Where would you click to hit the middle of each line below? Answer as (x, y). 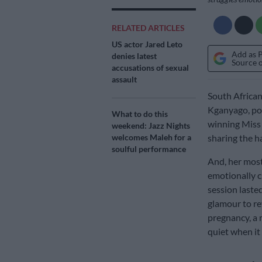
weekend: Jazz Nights (151, 126)
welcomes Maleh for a (151, 137)
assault (124, 80)
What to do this (140, 114)
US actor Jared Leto (147, 44)
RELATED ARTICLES (148, 28)
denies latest (134, 56)
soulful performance (149, 149)
